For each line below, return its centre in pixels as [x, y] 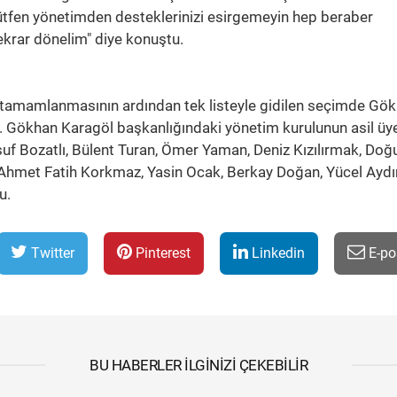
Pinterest [161, 253]
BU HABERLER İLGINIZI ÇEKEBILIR [198, 365]
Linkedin [276, 253]
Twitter [51, 253]
